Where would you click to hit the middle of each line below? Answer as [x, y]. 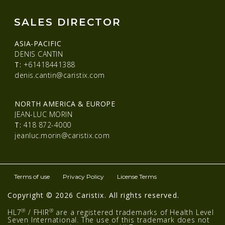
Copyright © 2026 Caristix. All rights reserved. [93, 195]
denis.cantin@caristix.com [60, 75]
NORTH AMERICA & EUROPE [65, 104]
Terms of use [32, 177]
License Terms [137, 177]
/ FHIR [37, 212]
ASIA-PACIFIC [38, 44]
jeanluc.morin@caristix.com [62, 136]
